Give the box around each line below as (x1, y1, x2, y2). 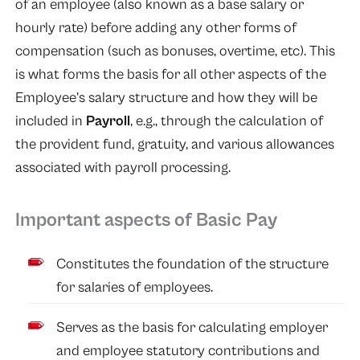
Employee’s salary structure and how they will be (14, 89, 317, 107)
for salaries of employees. (56, 278, 214, 296)
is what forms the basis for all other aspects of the (14, 66, 326, 84)
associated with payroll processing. (14, 159, 231, 177)
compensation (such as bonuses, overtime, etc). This (14, 43, 335, 60)
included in (14, 112, 86, 130)
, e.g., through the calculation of (129, 112, 323, 130)
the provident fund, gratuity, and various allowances (14, 136, 334, 153)
